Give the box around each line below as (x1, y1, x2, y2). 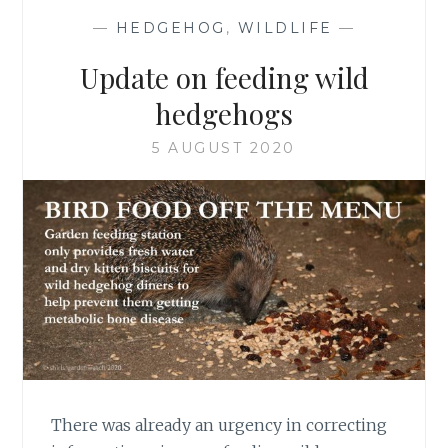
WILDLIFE (237, 18, 333, 37)
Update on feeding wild (79, 58, 369, 96)
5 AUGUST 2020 (152, 138, 296, 157)
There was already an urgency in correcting (51, 415, 388, 436)
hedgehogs (155, 94, 293, 132)
